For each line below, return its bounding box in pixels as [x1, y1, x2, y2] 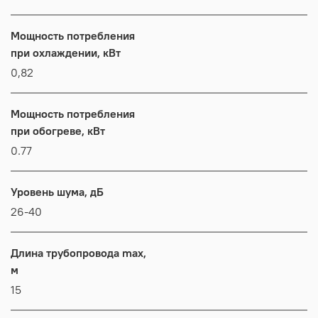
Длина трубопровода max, [11, 245, 146, 260]
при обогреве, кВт [11, 123, 105, 138]
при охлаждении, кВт [11, 45, 121, 60]
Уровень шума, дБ [11, 184, 104, 199]
